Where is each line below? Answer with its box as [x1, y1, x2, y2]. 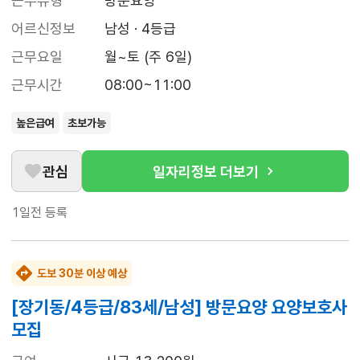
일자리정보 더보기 [153, 162, 259, 180]
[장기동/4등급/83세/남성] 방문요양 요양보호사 [11, 297, 347, 318]
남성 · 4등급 [104, 20, 176, 38]
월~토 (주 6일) [104, 48, 192, 66]
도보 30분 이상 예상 [37, 267, 127, 280]
